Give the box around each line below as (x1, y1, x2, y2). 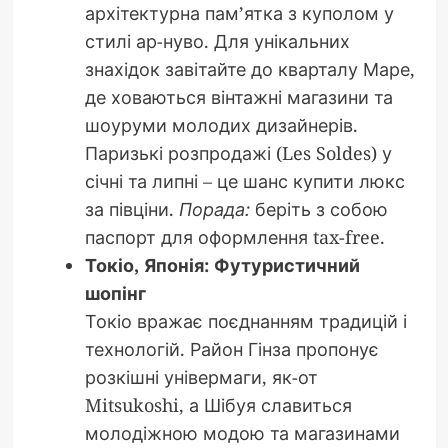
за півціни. (84, 197, 179, 222)
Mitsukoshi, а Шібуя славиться (84, 393, 352, 418)
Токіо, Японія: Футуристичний (84, 253, 360, 278)
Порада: (178, 197, 250, 222)
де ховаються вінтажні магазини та (84, 85, 393, 110)
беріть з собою (249, 197, 388, 222)
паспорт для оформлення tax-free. (84, 225, 385, 250)
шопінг (84, 281, 146, 306)
